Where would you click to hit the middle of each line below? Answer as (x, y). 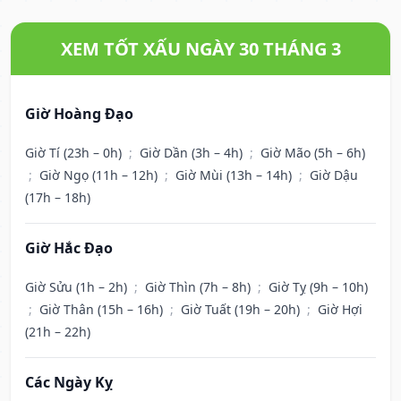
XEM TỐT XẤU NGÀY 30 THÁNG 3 (200, 49)
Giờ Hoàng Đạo (79, 114)
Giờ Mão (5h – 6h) (313, 153)
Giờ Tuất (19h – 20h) (242, 310)
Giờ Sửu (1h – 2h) (78, 287)
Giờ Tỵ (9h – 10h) (318, 287)
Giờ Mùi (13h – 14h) (235, 175)
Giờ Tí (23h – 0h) (75, 153)
